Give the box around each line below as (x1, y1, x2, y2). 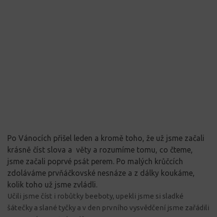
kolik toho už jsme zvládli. (7, 180, 97, 189)
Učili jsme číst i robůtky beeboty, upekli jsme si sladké (7, 191, 184, 200)
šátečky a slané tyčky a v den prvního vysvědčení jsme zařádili (7, 203, 209, 212)
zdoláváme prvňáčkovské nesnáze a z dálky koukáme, (7, 168, 195, 177)
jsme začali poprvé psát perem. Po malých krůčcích (7, 156, 183, 166)
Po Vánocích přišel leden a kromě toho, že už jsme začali (7, 133, 204, 142)
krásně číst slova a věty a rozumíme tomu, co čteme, (7, 145, 193, 154)
